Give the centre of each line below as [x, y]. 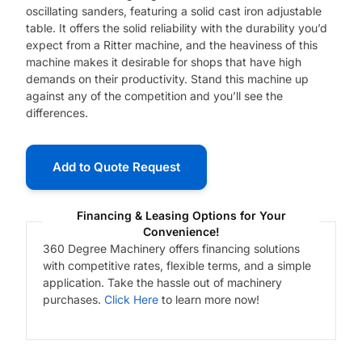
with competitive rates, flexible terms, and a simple [177, 266]
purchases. [73, 300]
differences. [57, 113]
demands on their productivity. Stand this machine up [168, 79]
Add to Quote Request [117, 167]
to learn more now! [208, 300]
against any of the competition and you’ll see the [155, 96]
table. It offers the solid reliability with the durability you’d [177, 28]
